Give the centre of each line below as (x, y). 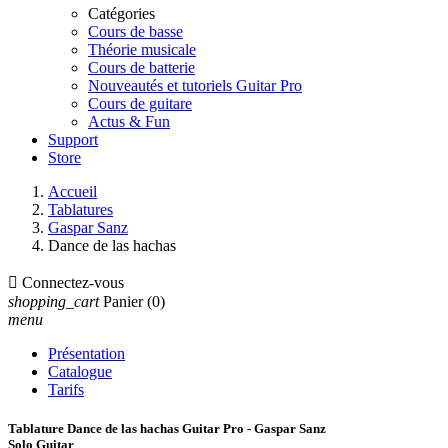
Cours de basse (135, 31)
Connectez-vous (73, 282)
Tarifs (66, 389)
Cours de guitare (140, 103)
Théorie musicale (142, 49)
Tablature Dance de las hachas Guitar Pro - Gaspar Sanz (167, 429)
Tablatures (80, 209)
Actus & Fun (129, 121)
